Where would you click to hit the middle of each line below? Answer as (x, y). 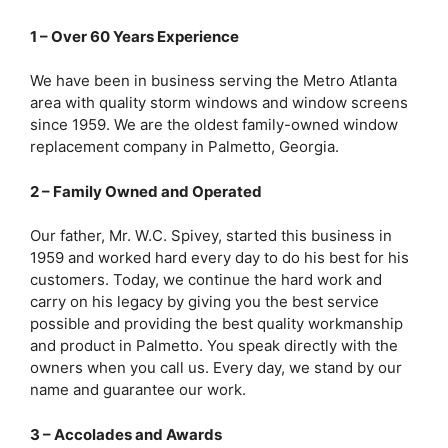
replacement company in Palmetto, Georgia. (184, 147)
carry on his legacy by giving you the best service (204, 302)
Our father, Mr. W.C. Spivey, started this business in (211, 236)
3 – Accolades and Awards (126, 434)
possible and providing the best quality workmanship (216, 324)
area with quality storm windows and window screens (219, 103)
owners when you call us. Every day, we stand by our (216, 368)
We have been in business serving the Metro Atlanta (213, 81)
